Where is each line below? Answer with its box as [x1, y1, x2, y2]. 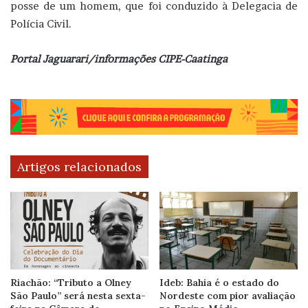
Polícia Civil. [10, 17, 71, 31]
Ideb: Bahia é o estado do [159, 276, 279, 289]
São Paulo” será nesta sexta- [10, 289, 146, 302]
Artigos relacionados [17, 158, 142, 175]
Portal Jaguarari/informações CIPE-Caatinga [10, 52, 228, 66]
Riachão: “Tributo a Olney [10, 276, 131, 289]
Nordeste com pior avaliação [159, 289, 296, 302]
